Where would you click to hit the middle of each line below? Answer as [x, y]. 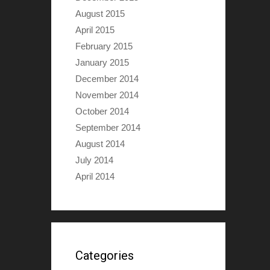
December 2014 [107, 79]
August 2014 [100, 144]
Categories [104, 256]
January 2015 [102, 62]
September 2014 [108, 127]
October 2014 [102, 111]
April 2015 [95, 30]
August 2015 [100, 14]
